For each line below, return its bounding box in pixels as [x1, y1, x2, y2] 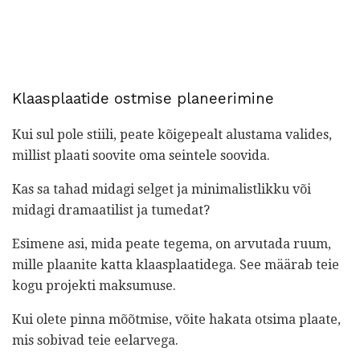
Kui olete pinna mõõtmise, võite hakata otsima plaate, [12, 311, 341, 327]
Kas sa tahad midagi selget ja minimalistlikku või [12, 181, 311, 197]
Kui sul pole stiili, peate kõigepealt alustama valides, [12, 126, 332, 142]
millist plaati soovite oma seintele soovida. [12, 147, 270, 163]
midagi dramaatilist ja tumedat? [12, 202, 210, 218]
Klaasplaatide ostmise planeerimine [12, 90, 274, 108]
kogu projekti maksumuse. [12, 277, 176, 293]
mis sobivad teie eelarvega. [12, 332, 178, 348]
